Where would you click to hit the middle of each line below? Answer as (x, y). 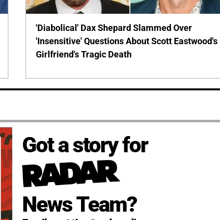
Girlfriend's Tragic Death (84, 55)
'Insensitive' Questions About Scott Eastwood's (127, 41)
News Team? (79, 204)
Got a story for (85, 145)
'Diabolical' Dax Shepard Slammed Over (114, 28)
